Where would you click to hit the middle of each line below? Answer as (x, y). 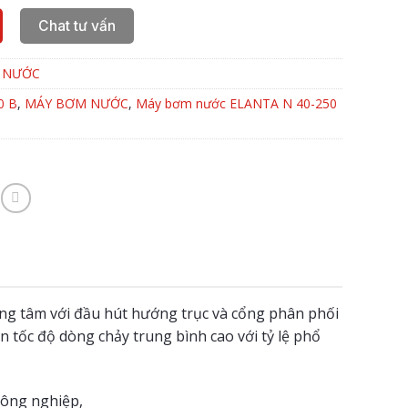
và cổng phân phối (275, 314)
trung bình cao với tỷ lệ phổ (227, 337)
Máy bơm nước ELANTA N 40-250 (236, 103)
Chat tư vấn (77, 26)
